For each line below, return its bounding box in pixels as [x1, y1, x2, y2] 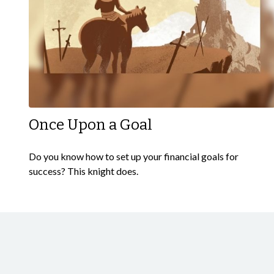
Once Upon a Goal [28, 116, 152, 133]
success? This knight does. [28, 165, 138, 177]
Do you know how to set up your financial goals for [28, 150, 239, 162]
